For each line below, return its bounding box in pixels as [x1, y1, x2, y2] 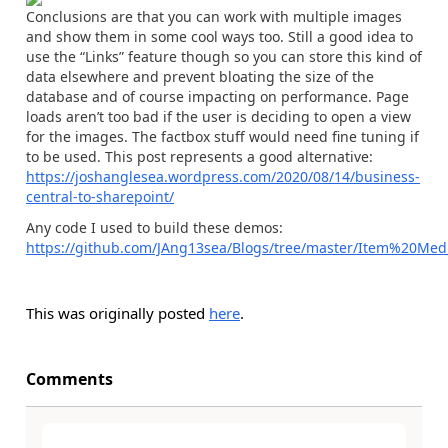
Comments [26, 367, 113, 390]
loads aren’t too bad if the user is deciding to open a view [26, 107, 411, 126]
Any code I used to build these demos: [26, 217, 283, 237]
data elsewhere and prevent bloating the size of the [26, 67, 374, 86]
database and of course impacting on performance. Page [26, 87, 409, 106]
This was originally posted [26, 302, 209, 323]
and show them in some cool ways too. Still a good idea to [26, 27, 413, 46]
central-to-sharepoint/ [26, 187, 174, 206]
